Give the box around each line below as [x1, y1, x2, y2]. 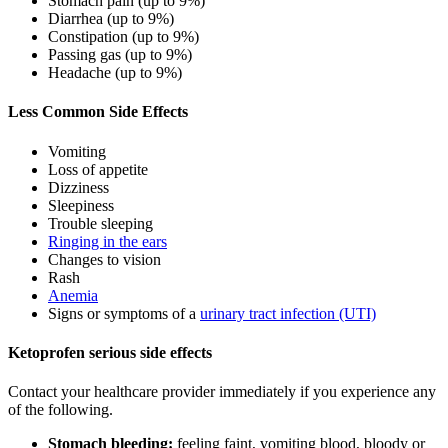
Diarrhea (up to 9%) [48, 10, 174, 28]
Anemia [48, 286, 98, 304]
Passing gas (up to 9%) [48, 46, 192, 64]
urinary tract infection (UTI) [200, 304, 376, 322]
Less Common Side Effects [8, 103, 188, 121]
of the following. [8, 401, 113, 419]
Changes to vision [48, 250, 161, 268]
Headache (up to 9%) [48, 64, 182, 82]
